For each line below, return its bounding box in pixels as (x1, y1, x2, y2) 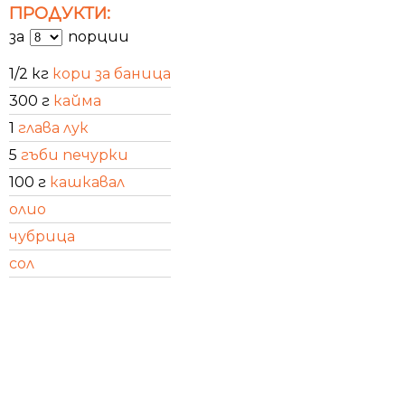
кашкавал (50, 173, 125, 191)
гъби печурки (21, 146, 128, 164)
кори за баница (52, 64, 171, 82)
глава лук (18, 118, 89, 137)
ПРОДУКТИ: (9, 2, 110, 24)
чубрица (9, 227, 75, 245)
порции (64, 27, 129, 45)
